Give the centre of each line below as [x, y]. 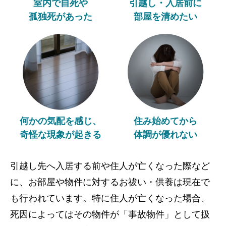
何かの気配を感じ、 [60, 121]
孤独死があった [60, 17]
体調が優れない [166, 135]
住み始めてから [166, 121]
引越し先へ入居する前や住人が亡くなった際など [110, 166]
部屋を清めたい [166, 17]
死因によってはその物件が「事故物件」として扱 [110, 215]
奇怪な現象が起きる [60, 135]
